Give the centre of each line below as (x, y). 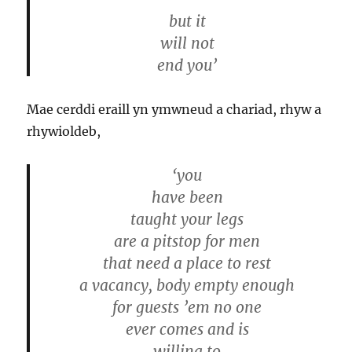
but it (187, 21)
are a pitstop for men (187, 241)
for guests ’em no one (187, 307)
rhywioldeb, (64, 131)
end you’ (187, 65)
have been (187, 197)
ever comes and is (187, 329)
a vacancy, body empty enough (187, 285)
